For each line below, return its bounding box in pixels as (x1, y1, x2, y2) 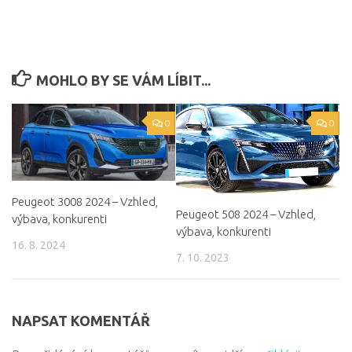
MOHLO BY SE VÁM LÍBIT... (35, 71, 211, 88)
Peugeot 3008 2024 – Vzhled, (12, 194, 158, 208)
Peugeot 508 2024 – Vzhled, (176, 207, 316, 221)
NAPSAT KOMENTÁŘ (12, 312, 150, 328)
